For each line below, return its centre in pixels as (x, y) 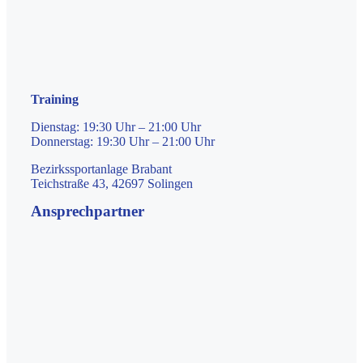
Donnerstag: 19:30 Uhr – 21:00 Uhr (123, 142)
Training (55, 100)
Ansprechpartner (88, 211)
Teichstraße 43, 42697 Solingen (112, 184)
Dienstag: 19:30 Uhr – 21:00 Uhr (116, 127)
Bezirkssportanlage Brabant (101, 169)
